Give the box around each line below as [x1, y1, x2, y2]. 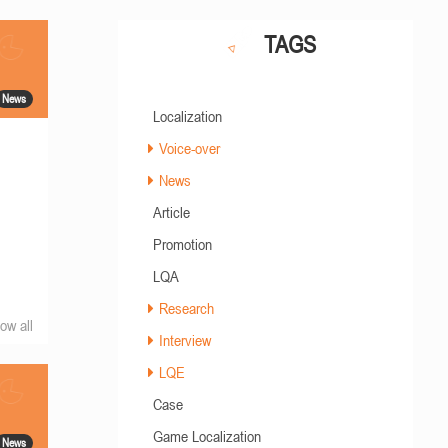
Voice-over [158, 139, 220, 157]
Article [152, 203, 190, 221]
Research [158, 299, 214, 317]
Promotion [152, 235, 212, 253]
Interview [158, 331, 211, 349]
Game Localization [152, 427, 261, 445]
